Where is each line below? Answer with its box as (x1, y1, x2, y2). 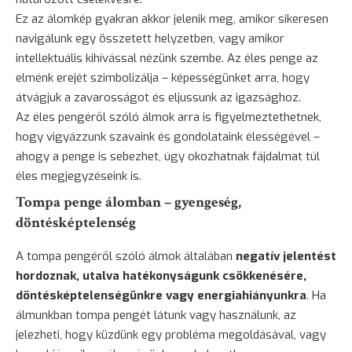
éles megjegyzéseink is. (16, 167, 141, 184)
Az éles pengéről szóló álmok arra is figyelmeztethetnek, (16, 108, 321, 125)
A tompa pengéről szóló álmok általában (16, 248, 236, 265)
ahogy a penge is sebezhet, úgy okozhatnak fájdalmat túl (16, 148, 320, 164)
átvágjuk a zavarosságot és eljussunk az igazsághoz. (16, 89, 301, 105)
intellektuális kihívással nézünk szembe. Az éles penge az (16, 49, 318, 66)
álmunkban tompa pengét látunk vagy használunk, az (16, 307, 296, 324)
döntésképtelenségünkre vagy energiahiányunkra (16, 288, 306, 304)
